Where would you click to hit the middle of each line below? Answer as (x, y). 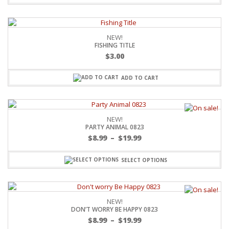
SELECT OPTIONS (144, 160)
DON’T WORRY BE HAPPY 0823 (114, 209)
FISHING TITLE (114, 45)
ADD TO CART (140, 78)
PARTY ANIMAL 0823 (114, 127)
